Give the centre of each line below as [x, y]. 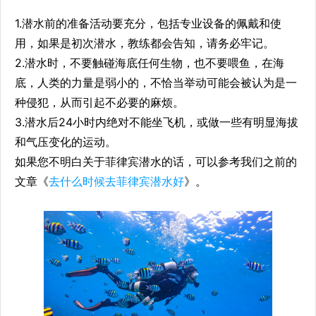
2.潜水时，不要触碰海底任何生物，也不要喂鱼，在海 [150, 62]
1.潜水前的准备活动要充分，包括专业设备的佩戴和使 [148, 23]
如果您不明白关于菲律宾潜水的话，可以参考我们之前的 [156, 161]
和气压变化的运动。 [66, 141]
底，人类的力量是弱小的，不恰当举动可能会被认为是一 [156, 82]
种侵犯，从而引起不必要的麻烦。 [99, 102]
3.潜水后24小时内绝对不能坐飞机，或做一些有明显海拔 [157, 122]
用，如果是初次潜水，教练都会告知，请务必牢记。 [145, 43]
